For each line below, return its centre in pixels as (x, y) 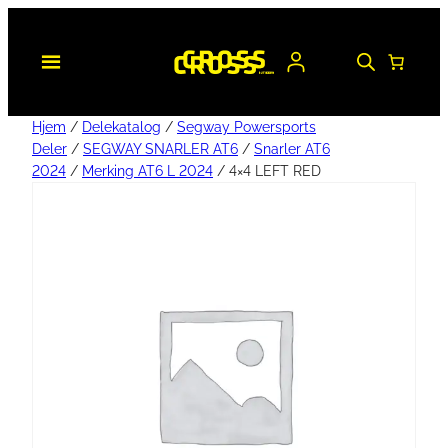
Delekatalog (121, 127)
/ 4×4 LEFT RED (267, 171)
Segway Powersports (246, 127)
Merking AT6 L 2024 (147, 171)
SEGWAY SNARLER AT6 (160, 149)
